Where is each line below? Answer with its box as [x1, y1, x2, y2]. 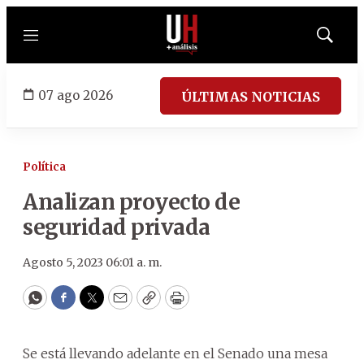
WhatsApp [33, 295, 110, 314]
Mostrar [323, 33, 360, 46]
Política [23, 160, 66, 174]
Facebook [62, 295, 131, 314]
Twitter [90, 295, 145, 314]
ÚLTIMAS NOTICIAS [181, 88, 320, 105]
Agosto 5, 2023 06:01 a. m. [23, 255, 162, 270]
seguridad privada [23, 214, 210, 240]
